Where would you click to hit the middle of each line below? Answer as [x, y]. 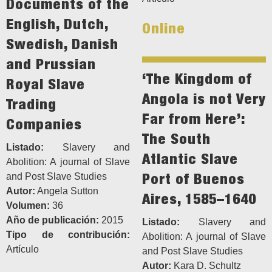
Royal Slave [46, 84]
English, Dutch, [57, 24]
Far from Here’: [193, 119]
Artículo [22, 250]
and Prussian [51, 64]
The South [176, 139]
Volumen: [28, 206]
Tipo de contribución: [68, 235]
